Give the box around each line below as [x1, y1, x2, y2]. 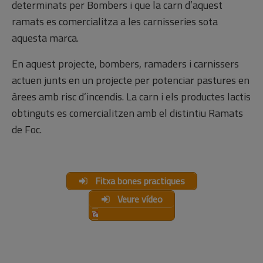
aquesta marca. [12, 30, 79, 46]
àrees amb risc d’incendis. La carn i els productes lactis [12, 88, 251, 104]
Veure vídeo [114, 192, 163, 207]
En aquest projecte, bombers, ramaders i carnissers [12, 55, 239, 72]
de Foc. [12, 121, 42, 137]
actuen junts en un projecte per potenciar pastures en [12, 72, 249, 88]
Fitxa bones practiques [92, 174, 185, 188]
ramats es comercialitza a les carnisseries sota [12, 14, 218, 30]
